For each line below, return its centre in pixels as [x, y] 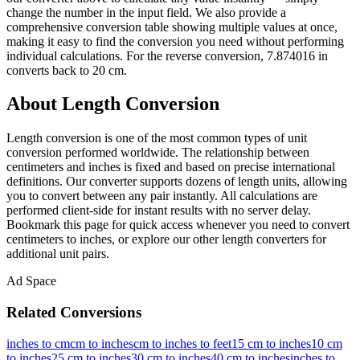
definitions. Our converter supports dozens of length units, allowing [177, 182]
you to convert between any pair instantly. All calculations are [162, 196]
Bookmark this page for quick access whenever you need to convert [178, 225]
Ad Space [31, 281]
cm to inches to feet [182, 343]
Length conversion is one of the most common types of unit [157, 138]
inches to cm [38, 343]
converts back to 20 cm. [67, 70]
